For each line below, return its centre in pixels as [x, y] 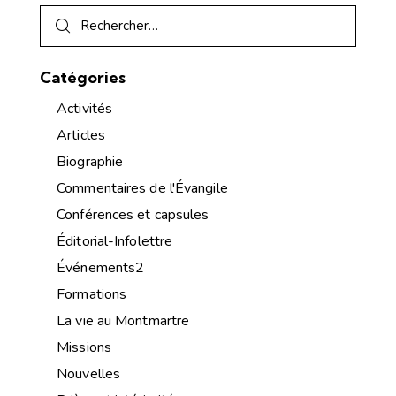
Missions [84, 348]
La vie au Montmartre [123, 321]
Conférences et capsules [133, 215]
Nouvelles [89, 374]
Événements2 [101, 268]
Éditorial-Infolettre [115, 242]
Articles [81, 136]
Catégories [83, 77]
